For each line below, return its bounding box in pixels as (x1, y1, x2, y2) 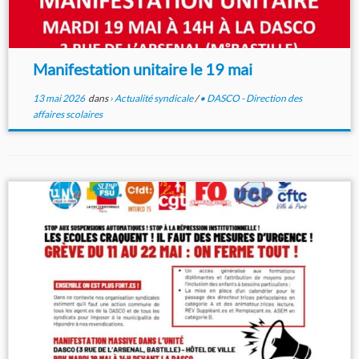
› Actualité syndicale (109, 92, 195, 105)
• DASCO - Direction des (199, 92, 302, 105)
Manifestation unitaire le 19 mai (32, 59, 252, 79)
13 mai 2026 (32, 92, 85, 105)
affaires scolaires (32, 108, 103, 121)
